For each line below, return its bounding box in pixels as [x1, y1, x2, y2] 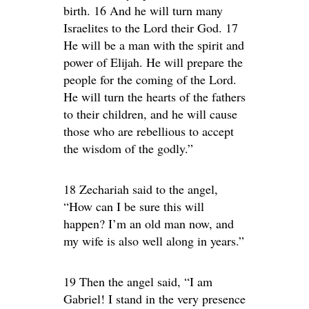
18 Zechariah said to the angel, [63, 181, 218, 198]
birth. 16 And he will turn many [63, 2, 223, 19]
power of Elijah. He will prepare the [63, 54, 243, 71]
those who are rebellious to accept [63, 123, 234, 140]
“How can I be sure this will [63, 198, 204, 215]
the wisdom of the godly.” [63, 140, 193, 157]
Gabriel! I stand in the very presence [63, 290, 246, 308]
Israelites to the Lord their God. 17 [63, 19, 238, 37]
